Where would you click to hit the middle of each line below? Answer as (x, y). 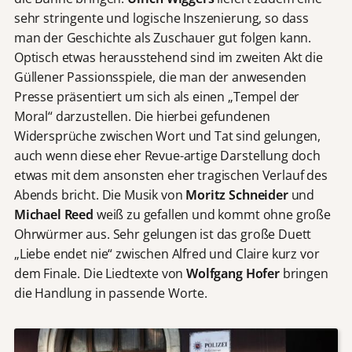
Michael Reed (53, 215)
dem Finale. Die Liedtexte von (100, 274)
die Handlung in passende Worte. (110, 293)
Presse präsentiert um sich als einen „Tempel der (157, 97)
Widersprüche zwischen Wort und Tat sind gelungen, (167, 136)
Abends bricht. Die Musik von (100, 195)
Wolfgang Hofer (233, 274)
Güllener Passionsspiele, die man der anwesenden (160, 77)
